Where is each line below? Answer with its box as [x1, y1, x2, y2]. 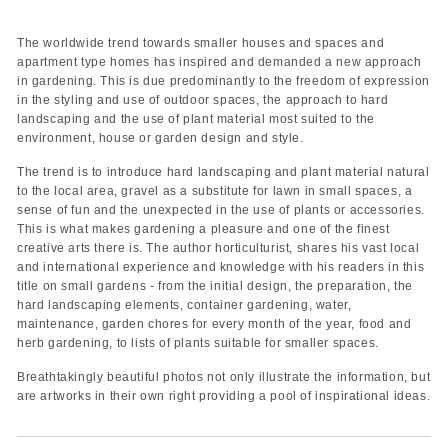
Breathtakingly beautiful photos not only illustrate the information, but [17, 369, 431, 384]
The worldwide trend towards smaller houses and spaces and [17, 35, 385, 50]
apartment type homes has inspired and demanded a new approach [17, 54, 422, 69]
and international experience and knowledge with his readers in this [17, 259, 425, 274]
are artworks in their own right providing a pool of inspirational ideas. [17, 388, 431, 403]
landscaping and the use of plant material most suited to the [17, 111, 376, 126]
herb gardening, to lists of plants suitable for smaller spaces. [17, 335, 379, 350]
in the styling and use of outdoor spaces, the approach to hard [17, 92, 389, 107]
